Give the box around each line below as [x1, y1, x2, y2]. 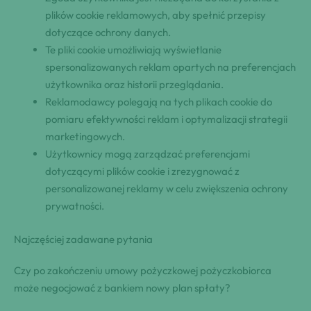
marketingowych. [45, 130, 125, 144]
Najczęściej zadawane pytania [14, 232, 153, 246]
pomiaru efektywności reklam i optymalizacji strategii [45, 112, 287, 126]
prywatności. [45, 199, 104, 213]
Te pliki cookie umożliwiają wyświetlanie [45, 43, 221, 57]
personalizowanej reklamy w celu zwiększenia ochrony [45, 182, 288, 196]
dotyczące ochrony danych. [45, 26, 171, 40]
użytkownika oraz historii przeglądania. [45, 78, 224, 92]
